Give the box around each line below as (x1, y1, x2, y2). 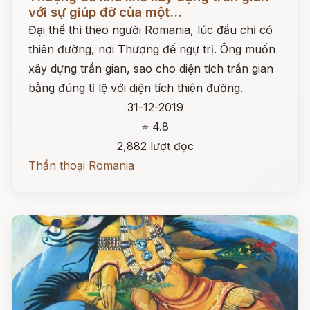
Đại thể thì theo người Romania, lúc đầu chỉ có (28, 23, 273, 37)
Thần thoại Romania (28, 158, 134, 172)
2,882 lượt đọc (116, 139, 194, 153)
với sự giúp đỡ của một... (28, 4, 182, 20)
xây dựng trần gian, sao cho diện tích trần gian (28, 62, 273, 75)
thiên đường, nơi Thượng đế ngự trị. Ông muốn (28, 42, 275, 56)
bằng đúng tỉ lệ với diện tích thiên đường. (28, 81, 243, 95)
